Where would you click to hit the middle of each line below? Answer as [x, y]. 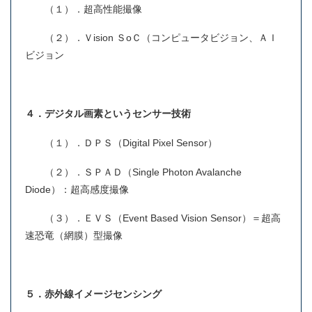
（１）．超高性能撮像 [84, 9]
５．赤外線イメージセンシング [103, 294]
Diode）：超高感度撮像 [77, 189]
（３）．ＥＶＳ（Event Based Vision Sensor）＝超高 [153, 218]
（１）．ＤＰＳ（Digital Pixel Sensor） [121, 142]
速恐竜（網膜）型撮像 [74, 236]
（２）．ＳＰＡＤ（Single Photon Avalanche [133, 172]
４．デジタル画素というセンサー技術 [108, 114]
